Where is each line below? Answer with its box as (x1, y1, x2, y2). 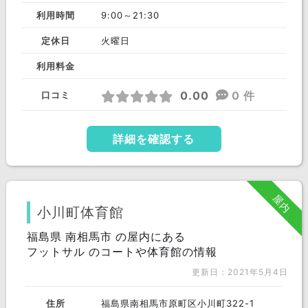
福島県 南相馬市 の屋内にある (26, 230, 186, 243)
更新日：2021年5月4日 (192, 267, 289, 277)
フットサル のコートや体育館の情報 (26, 245, 217, 258)
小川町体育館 (36, 204, 124, 221)
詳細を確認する (113, 132, 195, 146)
